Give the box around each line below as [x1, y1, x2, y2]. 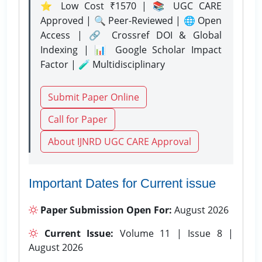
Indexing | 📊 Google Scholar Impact [40, 43, 222, 56]
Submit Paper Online [48, 90, 139, 104]
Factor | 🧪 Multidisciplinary [40, 57, 165, 71]
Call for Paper [48, 112, 108, 126]
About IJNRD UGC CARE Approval [48, 135, 191, 148]
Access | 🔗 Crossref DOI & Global [40, 28, 222, 42]
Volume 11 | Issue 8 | [113, 226, 233, 240]
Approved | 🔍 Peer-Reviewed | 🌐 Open [40, 13, 222, 27]
